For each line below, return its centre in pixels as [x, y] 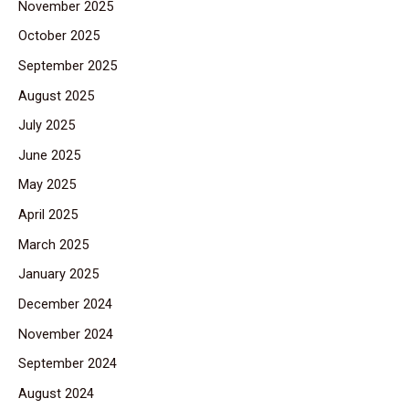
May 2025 [47, 185]
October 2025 [59, 36]
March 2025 [53, 244]
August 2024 [56, 393]
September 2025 [68, 65]
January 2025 [58, 274]
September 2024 [68, 364]
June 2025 [49, 155]
